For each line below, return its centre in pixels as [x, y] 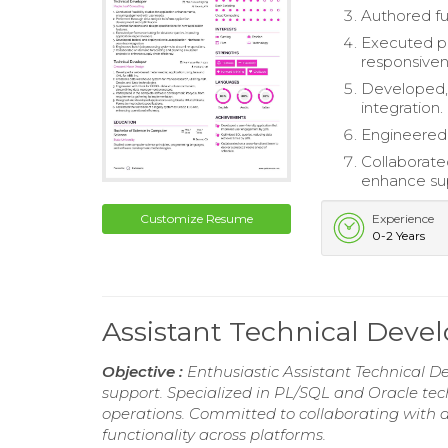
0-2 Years [399, 235]
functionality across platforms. [214, 434]
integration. [402, 107]
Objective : [144, 371]
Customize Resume [197, 218]
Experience [403, 218]
